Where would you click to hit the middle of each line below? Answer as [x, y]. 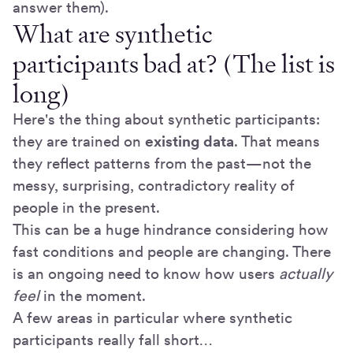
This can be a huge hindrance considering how [171, 230]
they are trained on [79, 142]
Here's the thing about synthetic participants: [166, 120]
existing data [190, 142]
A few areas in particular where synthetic [152, 318]
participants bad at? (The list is [174, 64]
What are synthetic [113, 34]
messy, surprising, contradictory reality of [154, 186]
